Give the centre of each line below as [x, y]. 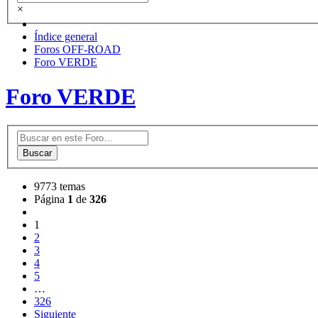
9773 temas [60, 187]
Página [51, 199]
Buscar [37, 153]
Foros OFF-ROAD [77, 49]
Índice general [66, 36]
